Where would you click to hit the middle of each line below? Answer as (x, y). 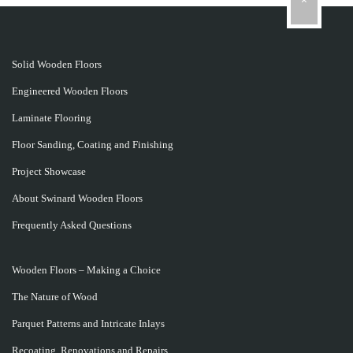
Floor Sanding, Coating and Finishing (93, 145)
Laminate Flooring (52, 118)
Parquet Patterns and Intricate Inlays (88, 324)
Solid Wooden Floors (57, 65)
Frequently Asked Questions (72, 225)
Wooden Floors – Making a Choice (86, 270)
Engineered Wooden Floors (70, 91)
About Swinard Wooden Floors (77, 199)
